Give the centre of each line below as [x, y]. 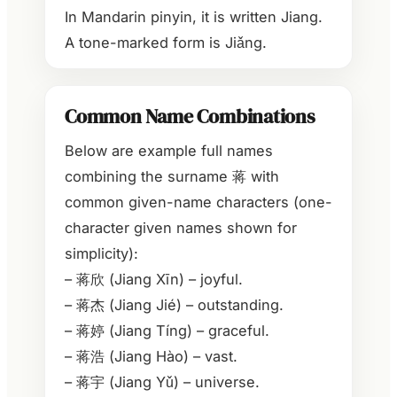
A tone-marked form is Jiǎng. [166, 43]
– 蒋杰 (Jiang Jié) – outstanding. [174, 305]
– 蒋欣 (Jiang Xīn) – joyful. [154, 280]
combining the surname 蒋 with [172, 177]
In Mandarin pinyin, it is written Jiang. [194, 17]
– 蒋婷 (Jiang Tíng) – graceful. [167, 331]
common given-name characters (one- [198, 202]
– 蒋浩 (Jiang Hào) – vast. [151, 357]
